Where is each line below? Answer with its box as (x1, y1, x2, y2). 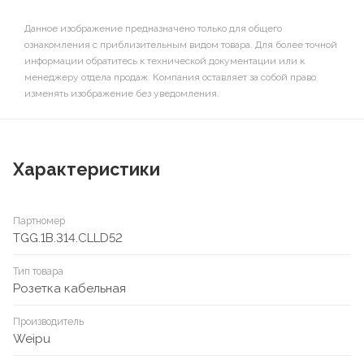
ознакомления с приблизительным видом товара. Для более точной (24, 39, 337, 51)
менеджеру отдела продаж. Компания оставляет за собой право (24, 71, 316, 84)
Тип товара (13, 266, 63, 278)
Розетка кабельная (13, 281, 126, 297)
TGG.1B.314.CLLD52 (13, 231, 123, 246)
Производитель (13, 316, 84, 328)
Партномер (13, 215, 65, 227)
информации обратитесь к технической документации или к (24, 55, 305, 67)
